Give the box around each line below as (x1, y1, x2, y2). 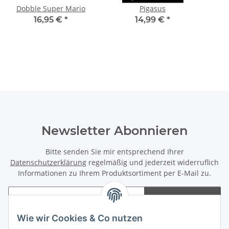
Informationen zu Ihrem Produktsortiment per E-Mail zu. (18, 168, 211, 178)
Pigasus (140, 3, 166, 13)
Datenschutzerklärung (10, 157, 86, 167)
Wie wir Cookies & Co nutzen (17, 213, 143, 224)
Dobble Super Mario (16, 3, 85, 13)
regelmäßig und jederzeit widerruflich (86, 157, 219, 167)
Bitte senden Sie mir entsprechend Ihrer (45, 146, 184, 156)
